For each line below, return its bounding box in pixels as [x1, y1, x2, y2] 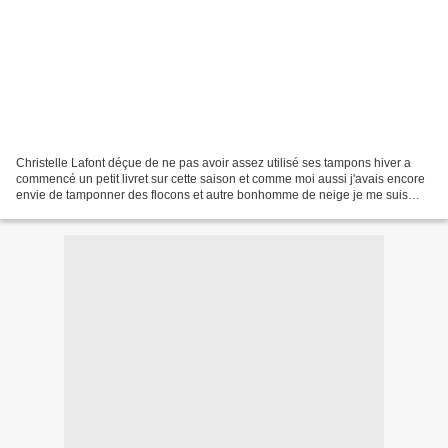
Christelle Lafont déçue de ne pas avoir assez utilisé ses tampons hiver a [16, 155, 411, 170]
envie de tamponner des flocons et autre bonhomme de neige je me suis [16, 187, 408, 202]
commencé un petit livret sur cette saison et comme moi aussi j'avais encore [16, 171, 425, 186]
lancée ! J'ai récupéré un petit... [16, 203, 184, 218]
